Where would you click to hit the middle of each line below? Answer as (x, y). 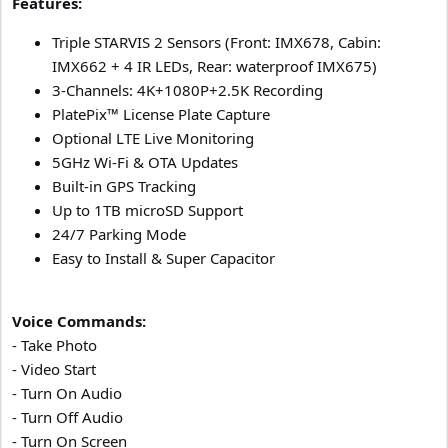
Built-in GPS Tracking (124, 185)
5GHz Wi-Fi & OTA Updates (145, 161)
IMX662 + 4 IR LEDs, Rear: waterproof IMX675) (214, 65)
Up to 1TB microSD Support (147, 209)
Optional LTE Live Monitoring (153, 137)
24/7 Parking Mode (119, 233)
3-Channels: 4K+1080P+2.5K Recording (187, 89)
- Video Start (54, 368)
